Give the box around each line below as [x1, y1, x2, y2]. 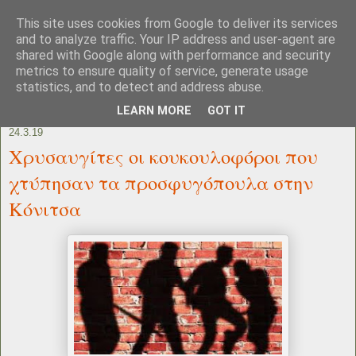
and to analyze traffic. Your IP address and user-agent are [16, 32, 335, 47]
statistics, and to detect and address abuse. [16, 79, 264, 95]
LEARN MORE [117, 104, 192, 118]
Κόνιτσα [9, 195, 81, 222]
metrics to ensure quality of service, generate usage [16, 64, 308, 79]
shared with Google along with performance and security [16, 48, 331, 63]
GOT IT [207, 104, 246, 118]
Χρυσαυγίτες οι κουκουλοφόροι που [9, 142, 318, 169]
